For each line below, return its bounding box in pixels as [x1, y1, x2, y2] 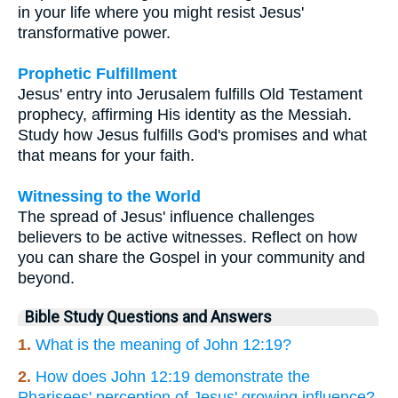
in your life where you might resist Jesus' [18, 3, 304, 21]
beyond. [18, 268, 75, 287]
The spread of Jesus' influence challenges [18, 207, 314, 226]
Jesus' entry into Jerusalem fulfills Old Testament [18, 84, 362, 103]
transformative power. [18, 23, 171, 42]
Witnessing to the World [18, 187, 201, 205]
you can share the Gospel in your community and [18, 248, 365, 267]
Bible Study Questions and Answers [25, 307, 272, 326]
